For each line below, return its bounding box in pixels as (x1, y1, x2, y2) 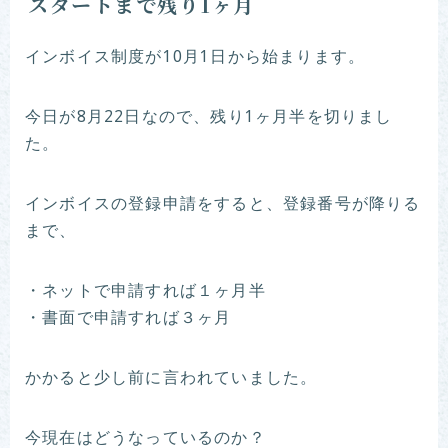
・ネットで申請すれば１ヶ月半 (25, 281, 266, 302)
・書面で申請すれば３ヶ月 (25, 308, 232, 329)
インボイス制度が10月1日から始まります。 (25, 47, 366, 68)
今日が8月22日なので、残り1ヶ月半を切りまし (25, 107, 393, 128)
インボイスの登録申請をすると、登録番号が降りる (25, 194, 421, 215)
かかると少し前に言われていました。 (25, 368, 318, 389)
